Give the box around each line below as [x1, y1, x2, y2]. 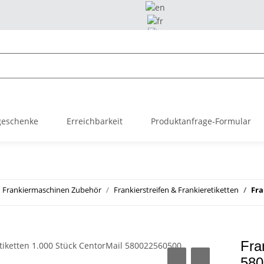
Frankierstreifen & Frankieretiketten [114, 184, 239, 195]
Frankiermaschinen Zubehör [2, 184, 101, 195]
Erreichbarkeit [67, 115, 123, 127]
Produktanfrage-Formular [151, 115, 251, 127]
